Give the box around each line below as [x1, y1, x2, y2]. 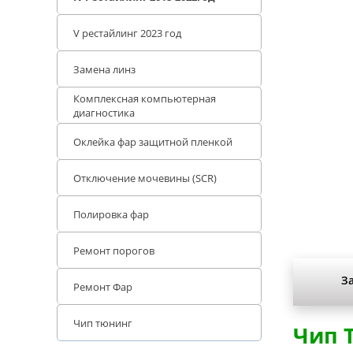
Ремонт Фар [73, 279, 132, 294]
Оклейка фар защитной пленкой [73, 134, 232, 149]
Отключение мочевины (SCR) [73, 170, 217, 185]
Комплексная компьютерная [73, 91, 216, 106]
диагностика [73, 105, 135, 120]
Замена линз [73, 61, 136, 76]
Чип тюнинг [73, 315, 132, 330]
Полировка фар [73, 206, 149, 221]
